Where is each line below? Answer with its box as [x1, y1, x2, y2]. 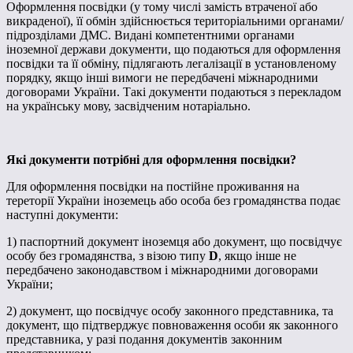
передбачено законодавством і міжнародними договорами [6, 262, 318, 277]
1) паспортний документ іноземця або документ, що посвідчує [6, 234, 342, 248]
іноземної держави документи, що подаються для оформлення [6, 42, 340, 56]
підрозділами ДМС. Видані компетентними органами [6, 28, 295, 42]
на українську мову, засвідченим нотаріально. [6, 98, 251, 113]
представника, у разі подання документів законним [6, 332, 282, 346]
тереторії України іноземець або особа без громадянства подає [6, 193, 340, 207]
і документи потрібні [23, 152, 143, 166]
